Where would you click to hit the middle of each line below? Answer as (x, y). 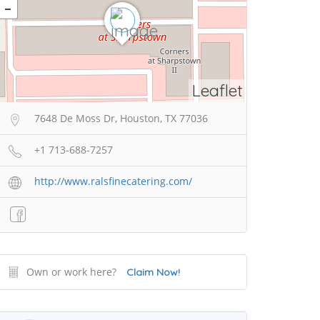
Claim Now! (153, 272)
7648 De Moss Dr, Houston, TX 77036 (121, 119)
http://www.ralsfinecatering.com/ (113, 181)
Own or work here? (71, 272)
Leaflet (217, 91)
